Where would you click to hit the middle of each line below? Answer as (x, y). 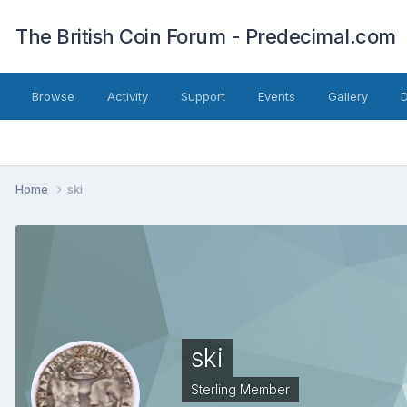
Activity (128, 96)
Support (203, 96)
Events (277, 96)
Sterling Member (240, 389)
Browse (53, 96)
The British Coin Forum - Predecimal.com (206, 36)
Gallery (348, 96)
